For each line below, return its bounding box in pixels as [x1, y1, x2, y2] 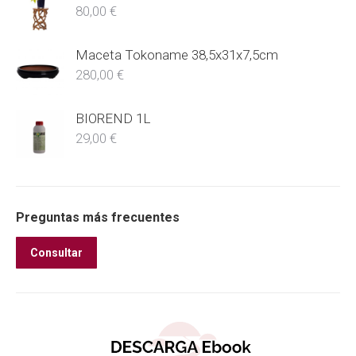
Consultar [30, 246, 83, 260]
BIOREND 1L [75, 110, 150, 127]
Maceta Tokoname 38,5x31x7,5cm [75, 47, 278, 64]
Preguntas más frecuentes [16, 210, 180, 226]
